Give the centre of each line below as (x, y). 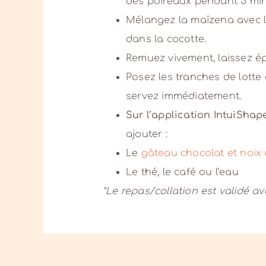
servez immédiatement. (184, 96)
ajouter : (147, 134)
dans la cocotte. (166, 39)
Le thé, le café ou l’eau (182, 172)
